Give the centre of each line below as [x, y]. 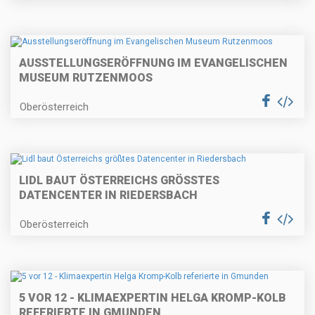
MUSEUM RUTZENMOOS [86, 77]
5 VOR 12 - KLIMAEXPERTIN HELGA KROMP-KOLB [153, 298]
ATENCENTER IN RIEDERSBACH [104, 195]
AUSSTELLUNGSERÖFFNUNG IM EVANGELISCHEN [153, 63]
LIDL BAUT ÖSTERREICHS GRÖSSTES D [119, 181]
